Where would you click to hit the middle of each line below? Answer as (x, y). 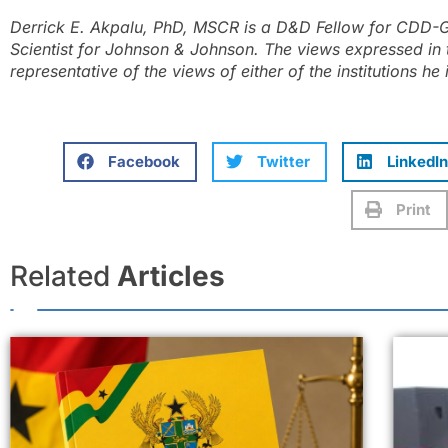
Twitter (283, 161)
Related (63, 275)
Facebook (143, 161)
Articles (171, 275)
